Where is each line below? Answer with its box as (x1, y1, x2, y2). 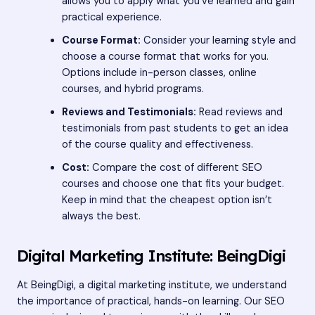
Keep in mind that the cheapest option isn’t (61, 193, 272, 207)
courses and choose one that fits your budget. (61, 176, 284, 191)
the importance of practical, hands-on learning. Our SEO (17, 294, 285, 308)
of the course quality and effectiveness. (61, 137, 253, 151)
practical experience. (61, 10, 162, 24)
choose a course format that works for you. (61, 49, 269, 63)
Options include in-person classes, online (61, 65, 257, 79)
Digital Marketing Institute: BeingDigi (17, 246, 285, 266)
